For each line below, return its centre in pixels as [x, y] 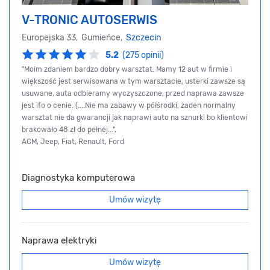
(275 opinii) [143, 55]
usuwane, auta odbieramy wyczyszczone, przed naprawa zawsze [133, 94]
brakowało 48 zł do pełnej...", [69, 130]
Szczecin [143, 38]
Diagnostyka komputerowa [78, 178]
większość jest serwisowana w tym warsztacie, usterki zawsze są [133, 82]
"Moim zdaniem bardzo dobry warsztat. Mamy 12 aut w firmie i [127, 70]
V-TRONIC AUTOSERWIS [89, 20]
